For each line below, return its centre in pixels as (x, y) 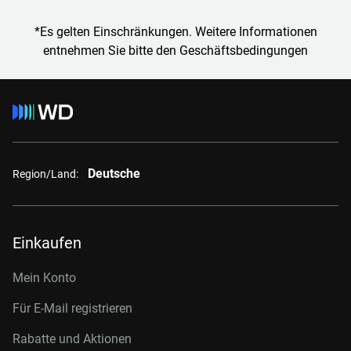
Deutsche (114, 174)
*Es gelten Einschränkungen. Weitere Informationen (175, 32)
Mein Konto (44, 278)
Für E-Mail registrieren (72, 308)
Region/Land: (45, 174)
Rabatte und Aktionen (72, 339)
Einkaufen (47, 243)
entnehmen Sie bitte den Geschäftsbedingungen (175, 51)
